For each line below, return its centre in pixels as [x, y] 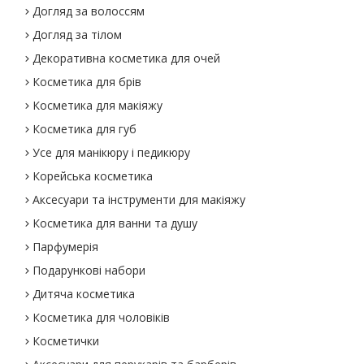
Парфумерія [66, 247]
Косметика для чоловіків [102, 317]
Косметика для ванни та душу [115, 223]
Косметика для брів [87, 82]
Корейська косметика [93, 176]
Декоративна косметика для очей [127, 58]
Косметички [66, 341]
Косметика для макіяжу [98, 105]
